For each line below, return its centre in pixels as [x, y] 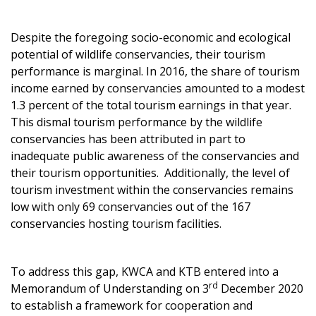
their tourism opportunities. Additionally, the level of [150, 173]
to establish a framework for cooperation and [132, 305]
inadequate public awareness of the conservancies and [155, 156]
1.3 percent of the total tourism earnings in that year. [152, 105]
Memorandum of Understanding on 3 [110, 288]
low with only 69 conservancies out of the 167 [130, 207]
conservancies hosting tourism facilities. [116, 224]
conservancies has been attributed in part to [128, 139]
